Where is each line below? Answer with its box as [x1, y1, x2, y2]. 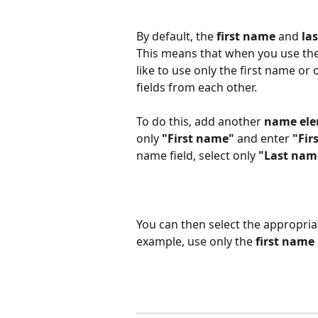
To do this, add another [136, 114, 264, 130]
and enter [234, 131, 292, 147]
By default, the [136, 28, 216, 44]
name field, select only [136, 148, 258, 164]
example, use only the [136, 233, 256, 249]
